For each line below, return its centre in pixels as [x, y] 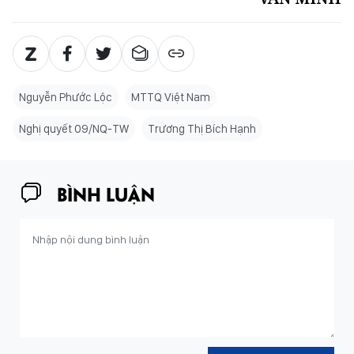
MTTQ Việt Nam [171, 98]
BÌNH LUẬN [106, 194]
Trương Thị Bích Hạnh [202, 129]
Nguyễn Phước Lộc [66, 98]
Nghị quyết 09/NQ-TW [74, 129]
